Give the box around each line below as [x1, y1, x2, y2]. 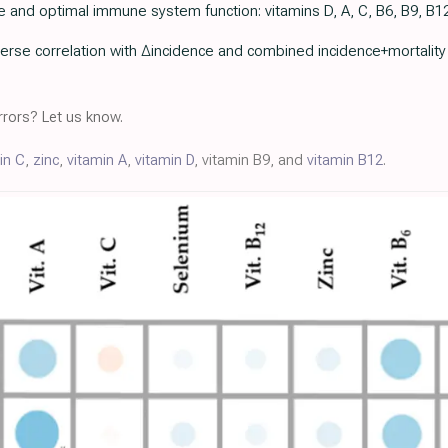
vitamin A [67, 151, 127, 169]
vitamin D [135, 151, 194, 169]
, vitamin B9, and [194, 151, 307, 169]
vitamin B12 [307, 151, 383, 169]
